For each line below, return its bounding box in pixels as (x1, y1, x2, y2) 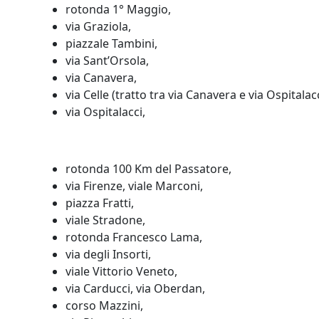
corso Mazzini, (66, 298, 143, 313)
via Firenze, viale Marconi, (66, 178, 203, 194)
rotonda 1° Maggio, (66, 1, 171, 17)
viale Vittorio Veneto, (66, 263, 177, 279)
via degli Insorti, (66, 246, 151, 262)
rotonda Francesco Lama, (66, 229, 202, 245)
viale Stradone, (66, 212, 145, 228)
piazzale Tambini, (66, 36, 157, 51)
